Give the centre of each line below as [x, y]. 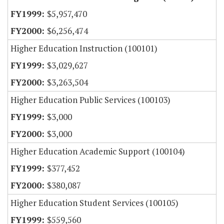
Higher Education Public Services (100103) [90, 100]
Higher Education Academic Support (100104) [98, 151]
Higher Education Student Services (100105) [94, 203]
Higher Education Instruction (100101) [84, 48]
